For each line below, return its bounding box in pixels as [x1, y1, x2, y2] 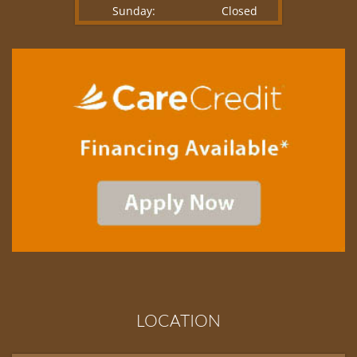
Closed [221, 3, 257, 19]
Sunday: [112, 3, 155, 19]
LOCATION [136, 309, 221, 331]
